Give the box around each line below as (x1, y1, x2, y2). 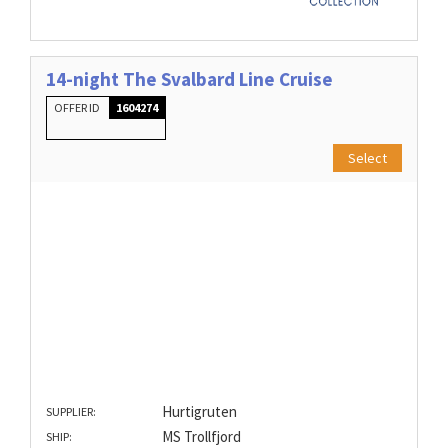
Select (348, 148, 387, 167)
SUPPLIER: (46, 404, 96, 420)
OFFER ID (54, 99, 102, 115)
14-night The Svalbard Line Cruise (46, 66, 333, 91)
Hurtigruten (161, 402, 237, 422)
